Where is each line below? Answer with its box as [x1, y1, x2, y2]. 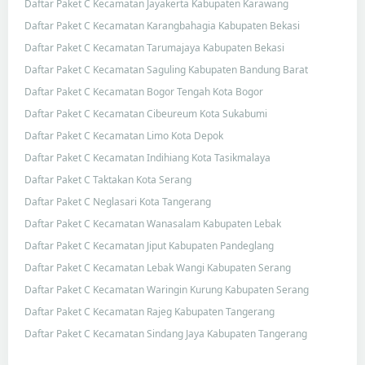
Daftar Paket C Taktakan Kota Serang [24, 172, 191, 187]
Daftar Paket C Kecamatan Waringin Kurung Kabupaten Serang [24, 282, 309, 297]
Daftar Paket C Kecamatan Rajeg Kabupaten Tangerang [24, 304, 275, 319]
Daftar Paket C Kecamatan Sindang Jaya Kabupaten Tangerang [24, 326, 307, 341]
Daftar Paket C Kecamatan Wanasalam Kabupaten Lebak [24, 216, 281, 231]
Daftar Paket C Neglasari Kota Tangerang [24, 194, 211, 209]
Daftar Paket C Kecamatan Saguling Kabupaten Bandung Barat [24, 62, 308, 77]
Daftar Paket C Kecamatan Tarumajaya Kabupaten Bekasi [24, 40, 284, 55]
